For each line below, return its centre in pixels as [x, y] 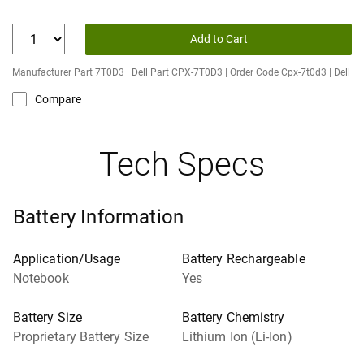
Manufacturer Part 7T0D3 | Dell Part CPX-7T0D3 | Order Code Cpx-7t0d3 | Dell [181, 72]
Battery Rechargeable [244, 259]
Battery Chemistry [234, 317]
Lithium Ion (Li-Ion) [237, 337]
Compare [58, 99]
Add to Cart [219, 39]
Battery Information [99, 217]
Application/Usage [67, 259]
